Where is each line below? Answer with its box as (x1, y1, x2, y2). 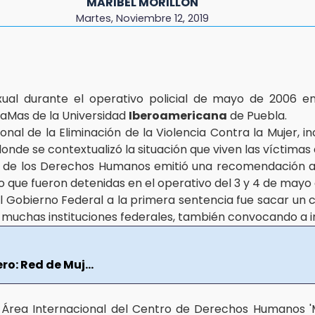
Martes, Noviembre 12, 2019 (75, 11, 209, 25)
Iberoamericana (129, 107, 227, 124)
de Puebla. (227, 107, 287, 124)
